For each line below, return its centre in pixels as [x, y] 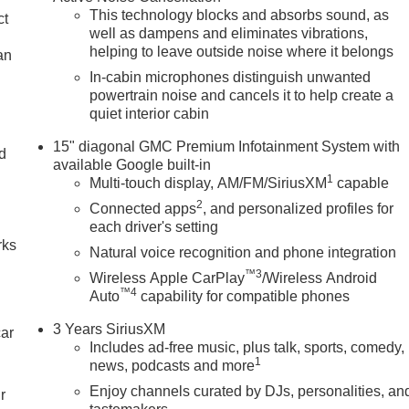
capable [362, 184]
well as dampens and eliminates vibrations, [229, 34]
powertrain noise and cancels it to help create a [242, 96]
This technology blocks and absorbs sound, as [240, 16]
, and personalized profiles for [299, 209]
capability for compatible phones [244, 297]
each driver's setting [154, 227]
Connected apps [143, 209]
